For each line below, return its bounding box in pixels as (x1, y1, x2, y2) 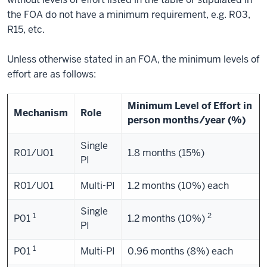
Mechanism (14, 107, 68, 119)
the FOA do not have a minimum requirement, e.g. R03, (7, 8, 250, 21)
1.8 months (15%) (128, 147, 204, 159)
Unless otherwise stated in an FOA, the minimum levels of (7, 53, 260, 66)
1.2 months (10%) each (128, 179, 229, 192)
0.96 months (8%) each (128, 245, 233, 257)
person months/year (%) (128, 114, 246, 126)
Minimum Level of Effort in (128, 100, 252, 112)
